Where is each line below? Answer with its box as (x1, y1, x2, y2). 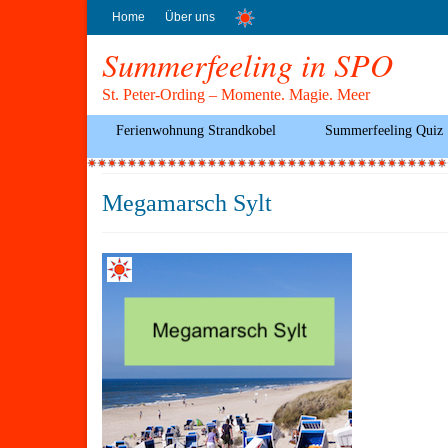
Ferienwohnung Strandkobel (116, 122, 277, 138)
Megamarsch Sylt (102, 189, 272, 216)
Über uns (165, 10, 215, 24)
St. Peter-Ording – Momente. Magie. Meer (102, 85, 370, 103)
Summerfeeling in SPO (102, 42, 393, 86)
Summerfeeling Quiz (325, 122, 444, 138)
